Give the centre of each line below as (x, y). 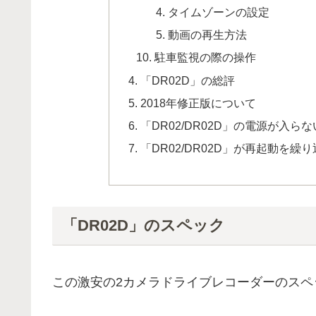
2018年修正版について (199, 103)
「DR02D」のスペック (143, 226)
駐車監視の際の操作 (205, 57)
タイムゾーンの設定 (219, 12)
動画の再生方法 (208, 35)
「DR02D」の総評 (188, 80)
